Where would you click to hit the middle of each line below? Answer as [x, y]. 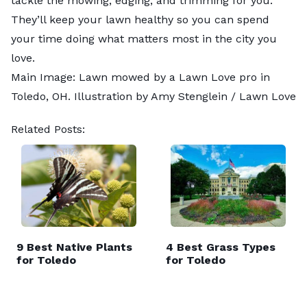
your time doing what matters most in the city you [144, 38]
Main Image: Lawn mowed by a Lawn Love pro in [140, 77]
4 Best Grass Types [221, 247]
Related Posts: [48, 129]
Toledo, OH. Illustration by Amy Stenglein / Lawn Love [153, 96]
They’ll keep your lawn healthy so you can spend [140, 19]
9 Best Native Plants [74, 247]
